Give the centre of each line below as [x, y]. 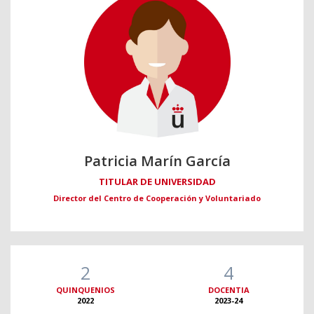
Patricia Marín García [157, 161]
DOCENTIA [228, 290]
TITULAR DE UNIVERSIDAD [157, 182]
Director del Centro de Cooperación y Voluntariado [157, 198]
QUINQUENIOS [86, 290]
